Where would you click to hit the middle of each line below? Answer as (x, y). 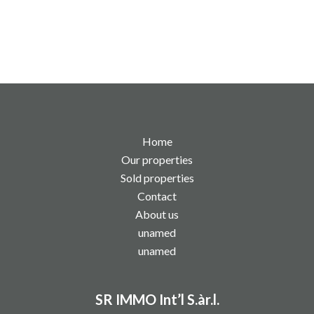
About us (157, 214)
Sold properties (157, 177)
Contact (157, 196)
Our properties (157, 159)
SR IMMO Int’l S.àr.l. (157, 299)
